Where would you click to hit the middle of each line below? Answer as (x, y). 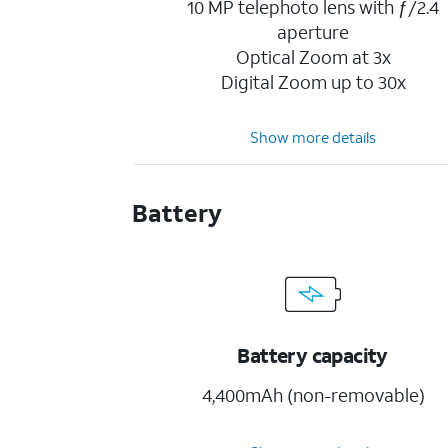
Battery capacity (312, 355)
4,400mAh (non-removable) (313, 395)
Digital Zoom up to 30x (313, 82)
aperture (313, 32)
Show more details (313, 137)
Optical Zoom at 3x (313, 57)
